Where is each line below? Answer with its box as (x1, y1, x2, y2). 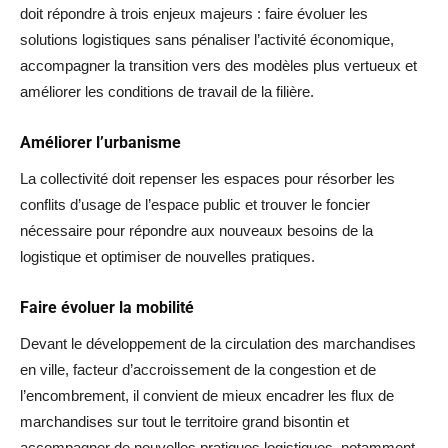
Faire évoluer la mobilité (20, 298, 194, 317)
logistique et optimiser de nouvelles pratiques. (20, 248, 315, 265)
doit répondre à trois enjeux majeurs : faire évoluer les (20, 5, 368, 22)
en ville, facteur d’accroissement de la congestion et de (20, 361, 376, 378)
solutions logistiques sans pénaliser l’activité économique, (20, 31, 394, 48)
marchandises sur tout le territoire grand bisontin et (20, 413, 349, 430)
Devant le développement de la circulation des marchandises (20, 335, 416, 352)
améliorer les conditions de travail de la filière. (20, 83, 314, 100)
